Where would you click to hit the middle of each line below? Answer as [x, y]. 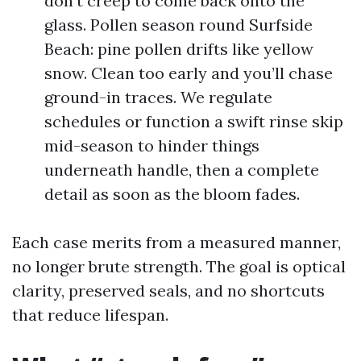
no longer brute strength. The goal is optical [179, 266]
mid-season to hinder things [152, 145]
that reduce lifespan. [90, 315]
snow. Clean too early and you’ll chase [189, 73]
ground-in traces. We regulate [158, 97]
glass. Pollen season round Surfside [178, 25]
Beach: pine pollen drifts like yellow [179, 49]
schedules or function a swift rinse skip [194, 121]
